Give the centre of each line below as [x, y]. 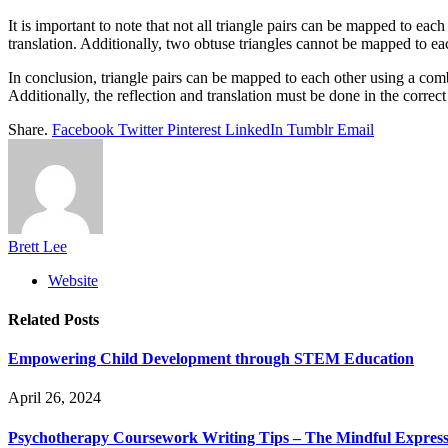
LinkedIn [254, 129]
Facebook [83, 129]
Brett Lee [37, 246]
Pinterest [194, 129]
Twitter [140, 129]
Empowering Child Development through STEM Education [211, 359]
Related [36, 319]
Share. [28, 129]
